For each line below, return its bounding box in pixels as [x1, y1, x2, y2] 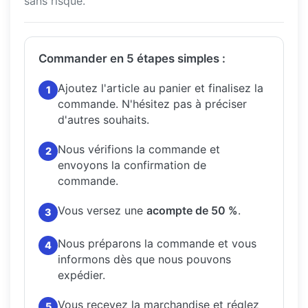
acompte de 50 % [146, 203, 238, 217]
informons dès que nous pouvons [58, 252, 231, 266]
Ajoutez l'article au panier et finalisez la [58, 80, 263, 95]
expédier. [58, 267, 105, 282]
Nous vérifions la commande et [58, 142, 220, 156]
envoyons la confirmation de [58, 157, 206, 172]
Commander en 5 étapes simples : [38, 51, 225, 65]
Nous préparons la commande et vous [58, 236, 256, 250]
